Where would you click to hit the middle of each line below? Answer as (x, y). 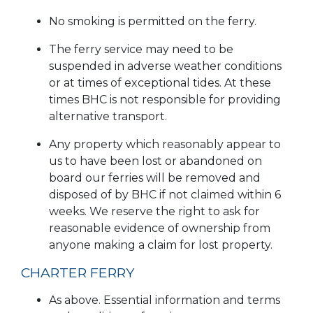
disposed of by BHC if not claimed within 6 (165, 195)
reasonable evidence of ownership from (160, 228)
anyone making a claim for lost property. (161, 245)
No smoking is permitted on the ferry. (153, 22)
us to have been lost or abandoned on (155, 161)
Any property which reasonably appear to (165, 145)
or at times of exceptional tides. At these (160, 83)
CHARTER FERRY (78, 273)
